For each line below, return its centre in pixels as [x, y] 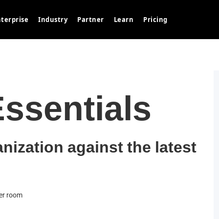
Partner [91, 20]
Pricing [155, 20]
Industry [53, 20]
